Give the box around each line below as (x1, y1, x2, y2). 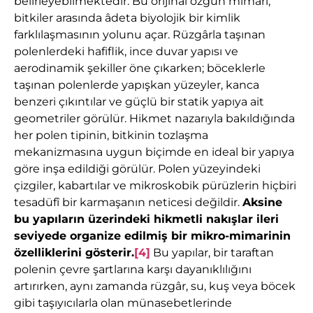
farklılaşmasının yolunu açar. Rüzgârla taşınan (14, 28, 265, 42)
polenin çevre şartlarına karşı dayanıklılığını (14, 263, 252, 277)
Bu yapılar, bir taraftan (150, 246, 274, 260)
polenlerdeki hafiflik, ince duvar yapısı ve (14, 45, 238, 59)
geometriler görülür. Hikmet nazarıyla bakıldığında (14, 112, 295, 126)
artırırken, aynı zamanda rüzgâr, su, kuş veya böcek (14, 279, 296, 293)
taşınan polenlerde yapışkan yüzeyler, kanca (14, 78, 259, 92)
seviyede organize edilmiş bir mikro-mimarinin (14, 229, 291, 243)
